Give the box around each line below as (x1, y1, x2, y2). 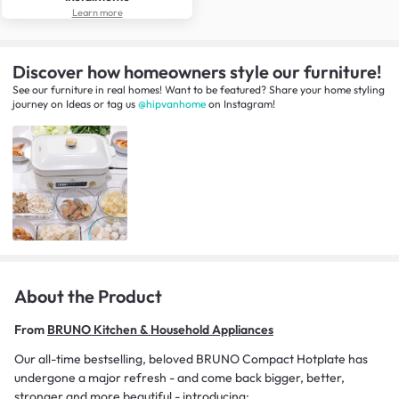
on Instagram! (208, 96, 275, 110)
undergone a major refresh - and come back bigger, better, (14, 370, 345, 387)
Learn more (71, 5, 123, 19)
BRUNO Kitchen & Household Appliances (47, 322, 273, 338)
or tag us (91, 96, 135, 110)
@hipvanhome (138, 96, 206, 110)
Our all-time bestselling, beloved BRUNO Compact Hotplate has (14, 351, 368, 368)
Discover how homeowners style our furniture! (12, 60, 381, 83)
